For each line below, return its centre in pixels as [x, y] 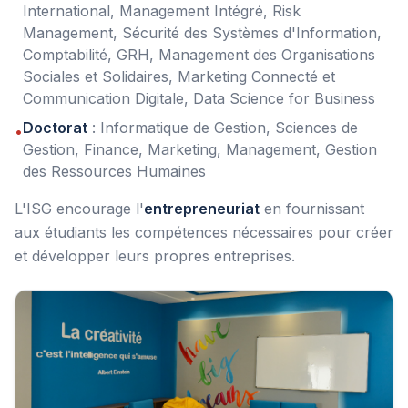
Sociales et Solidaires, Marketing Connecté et [179, 76]
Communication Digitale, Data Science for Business [199, 98]
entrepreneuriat [202, 209]
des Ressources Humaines [114, 171]
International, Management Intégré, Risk [162, 11]
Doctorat [55, 127]
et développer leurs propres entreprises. [155, 256]
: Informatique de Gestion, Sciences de [223, 127]
